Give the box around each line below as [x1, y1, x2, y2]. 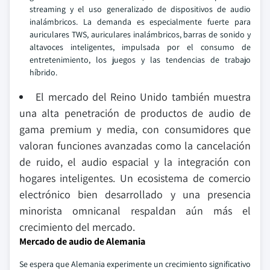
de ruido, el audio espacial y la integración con [19, 154, 251, 169]
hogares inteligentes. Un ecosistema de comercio [19, 171, 251, 185]
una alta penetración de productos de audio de [19, 105, 251, 120]
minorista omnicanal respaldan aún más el [19, 203, 251, 218]
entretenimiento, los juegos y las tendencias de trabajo [30, 54, 251, 65]
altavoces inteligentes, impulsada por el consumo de [30, 41, 251, 52]
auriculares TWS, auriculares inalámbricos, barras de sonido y [30, 28, 251, 40]
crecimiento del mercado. [19, 219, 135, 234]
